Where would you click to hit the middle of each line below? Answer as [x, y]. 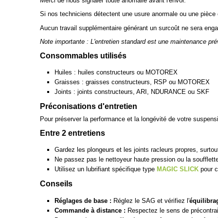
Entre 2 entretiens [73, 133]
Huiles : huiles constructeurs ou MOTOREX [116, 73]
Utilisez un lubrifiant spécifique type [106, 169]
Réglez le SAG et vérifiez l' [150, 200]
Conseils [56, 184]
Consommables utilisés [83, 55]
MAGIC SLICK [178, 169]
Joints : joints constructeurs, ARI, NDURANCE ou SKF [132, 92]
